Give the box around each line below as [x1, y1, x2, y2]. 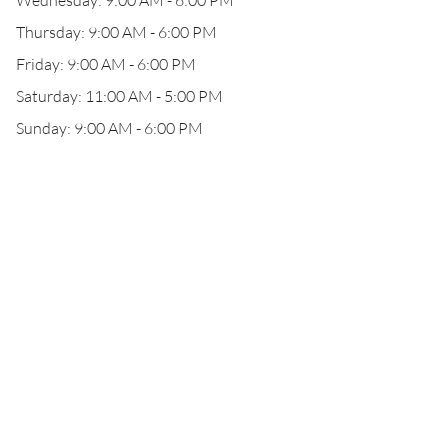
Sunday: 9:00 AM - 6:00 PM [16, 118, 203, 138]
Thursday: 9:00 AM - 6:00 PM [16, 22, 217, 42]
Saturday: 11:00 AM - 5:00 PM [16, 86, 223, 106]
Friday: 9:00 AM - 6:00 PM [16, 54, 196, 74]
